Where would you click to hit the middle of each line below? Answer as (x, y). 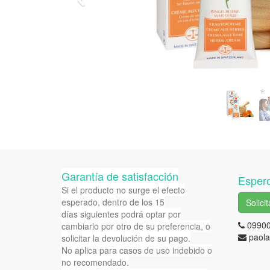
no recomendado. (95, 262)
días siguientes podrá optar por (121, 214)
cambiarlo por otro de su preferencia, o (136, 226)
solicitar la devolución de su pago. (126, 238)
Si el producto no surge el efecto (123, 190)
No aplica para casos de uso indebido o (137, 250)
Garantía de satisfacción (120, 176)
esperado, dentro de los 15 (113, 202)
